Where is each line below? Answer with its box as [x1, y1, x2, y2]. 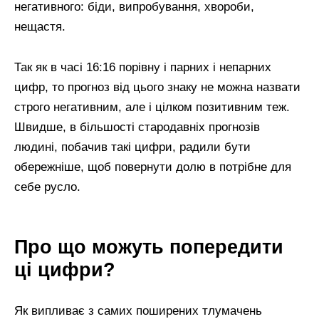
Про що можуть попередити [14, 236, 283, 258]
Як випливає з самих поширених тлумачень [14, 303, 262, 318]
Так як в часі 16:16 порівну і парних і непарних [14, 61, 271, 75]
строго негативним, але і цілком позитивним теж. [14, 100, 290, 115]
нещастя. [14, 20, 66, 34]
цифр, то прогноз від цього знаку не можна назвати [14, 80, 300, 95]
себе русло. [14, 180, 80, 194]
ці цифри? [14, 258, 115, 281]
